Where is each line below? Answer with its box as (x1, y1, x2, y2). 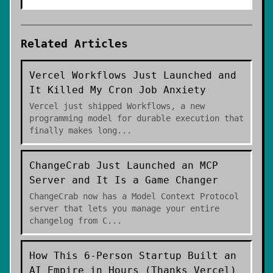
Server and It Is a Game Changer (29, 174, 218, 186)
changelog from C (29, 216, 107, 225)
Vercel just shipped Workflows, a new (29, 101, 205, 111)
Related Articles (21, 37, 128, 50)
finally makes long (29, 126, 117, 135)
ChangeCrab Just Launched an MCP (29, 160, 218, 171)
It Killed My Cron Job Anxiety (29, 84, 206, 96)
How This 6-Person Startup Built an (29, 250, 236, 261)
